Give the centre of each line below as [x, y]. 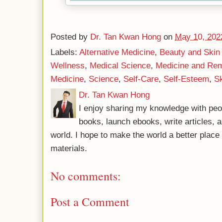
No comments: [86, 176]
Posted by [70, 37]
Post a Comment [90, 201]
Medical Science [120, 66]
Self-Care [141, 79]
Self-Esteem [186, 79]
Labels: [65, 52]
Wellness [68, 66]
